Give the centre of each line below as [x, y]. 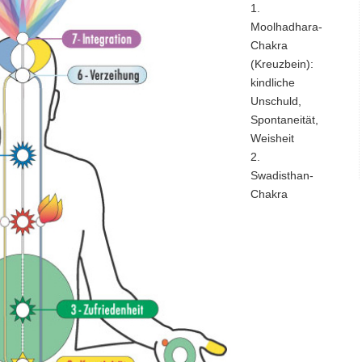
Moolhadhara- [286, 27]
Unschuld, [276, 101]
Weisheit [272, 139]
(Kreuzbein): [282, 64]
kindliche [273, 83]
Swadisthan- [282, 176]
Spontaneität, [284, 120]
